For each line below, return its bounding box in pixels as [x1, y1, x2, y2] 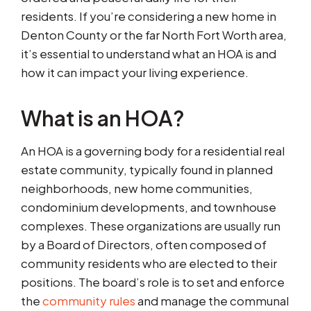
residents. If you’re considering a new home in [21, 8, 276, 24]
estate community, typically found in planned [21, 162, 273, 178]
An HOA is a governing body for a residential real [21, 143, 285, 159]
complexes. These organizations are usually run [21, 218, 280, 234]
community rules [42, 293, 135, 309]
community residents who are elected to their [21, 255, 277, 271]
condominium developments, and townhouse [21, 199, 276, 215]
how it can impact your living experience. [21, 65, 249, 81]
